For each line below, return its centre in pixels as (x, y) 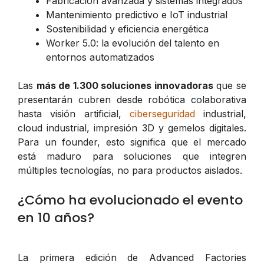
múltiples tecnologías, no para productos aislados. (130, 170)
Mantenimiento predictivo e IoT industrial (137, 14)
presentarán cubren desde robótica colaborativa (132, 99)
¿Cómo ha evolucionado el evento (130, 200)
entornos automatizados (100, 57)
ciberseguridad (162, 113)
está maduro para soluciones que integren (132, 156)
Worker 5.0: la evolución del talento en (133, 43)
